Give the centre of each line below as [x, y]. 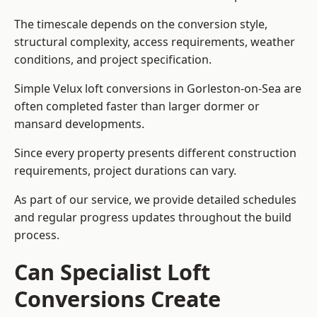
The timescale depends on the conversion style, [141, 24]
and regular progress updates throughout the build [153, 218]
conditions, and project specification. [113, 60]
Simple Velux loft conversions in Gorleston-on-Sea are [158, 89]
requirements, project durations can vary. [125, 171]
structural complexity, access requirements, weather [155, 42]
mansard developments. [79, 124]
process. [37, 235]
